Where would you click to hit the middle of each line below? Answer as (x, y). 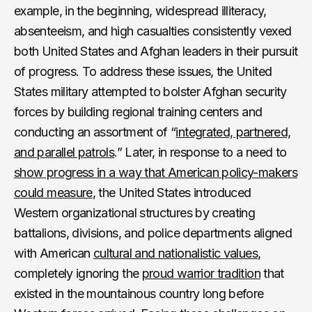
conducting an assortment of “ (95, 132)
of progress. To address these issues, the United (143, 71)
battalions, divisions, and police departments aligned (153, 233)
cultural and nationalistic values (175, 253)
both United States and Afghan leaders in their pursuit (156, 51)
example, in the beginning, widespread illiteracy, (140, 10)
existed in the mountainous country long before (139, 293)
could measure (53, 192)
